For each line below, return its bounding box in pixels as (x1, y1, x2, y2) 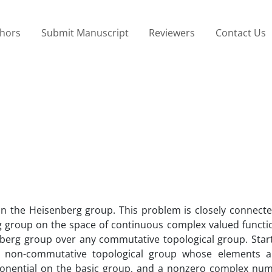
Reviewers (149, 25, 195, 39)
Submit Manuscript (41, 25, 129, 39)
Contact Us (215, 25, 266, 39)
